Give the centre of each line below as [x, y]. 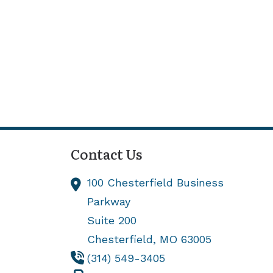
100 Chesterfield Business [156, 182]
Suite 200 [112, 220]
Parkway [109, 201]
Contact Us [107, 154]
